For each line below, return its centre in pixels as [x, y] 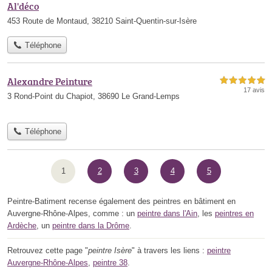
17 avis [254, 90]
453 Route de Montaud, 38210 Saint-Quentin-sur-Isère [102, 21]
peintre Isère [110, 250]
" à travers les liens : [169, 250]
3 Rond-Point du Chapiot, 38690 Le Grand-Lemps [93, 97]
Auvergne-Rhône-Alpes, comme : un [72, 213]
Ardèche [22, 225]
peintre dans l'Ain [167, 213]
